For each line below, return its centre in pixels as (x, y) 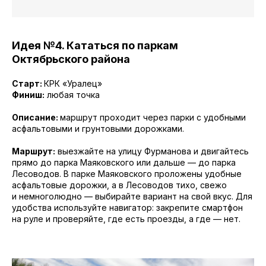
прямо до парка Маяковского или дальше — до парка (124, 162)
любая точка (72, 95)
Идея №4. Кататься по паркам (95, 45)
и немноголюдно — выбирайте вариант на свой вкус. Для (132, 196)
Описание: (36, 117)
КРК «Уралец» (73, 83)
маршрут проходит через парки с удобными (153, 117)
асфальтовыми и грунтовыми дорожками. (98, 129)
